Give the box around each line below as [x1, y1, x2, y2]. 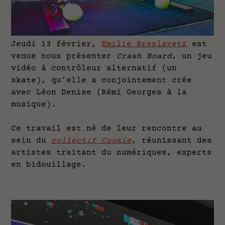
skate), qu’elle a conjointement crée [11, 76, 192, 85]
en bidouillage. [11, 160, 87, 170]
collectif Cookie [51, 136, 132, 146]
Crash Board [117, 52, 172, 61]
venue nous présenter [11, 52, 117, 61]
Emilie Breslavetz [101, 40, 187, 49]
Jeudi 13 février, [11, 40, 102, 49]
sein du [11, 136, 52, 146]
